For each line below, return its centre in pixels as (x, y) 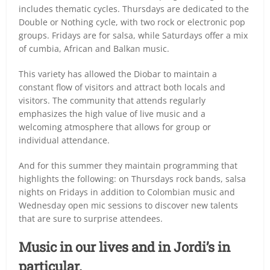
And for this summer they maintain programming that (128, 165)
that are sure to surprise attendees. (91, 218)
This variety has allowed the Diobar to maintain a (118, 74)
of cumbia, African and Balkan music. (94, 48)
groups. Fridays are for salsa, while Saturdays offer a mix (133, 35)
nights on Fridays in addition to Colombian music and (127, 192)
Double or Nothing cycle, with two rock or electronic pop (132, 22)
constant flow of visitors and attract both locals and (122, 87)
